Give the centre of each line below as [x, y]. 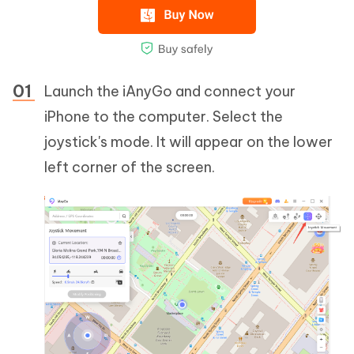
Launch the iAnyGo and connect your [170, 91]
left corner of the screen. [130, 167]
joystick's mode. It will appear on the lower [188, 142]
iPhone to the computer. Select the [164, 117]
